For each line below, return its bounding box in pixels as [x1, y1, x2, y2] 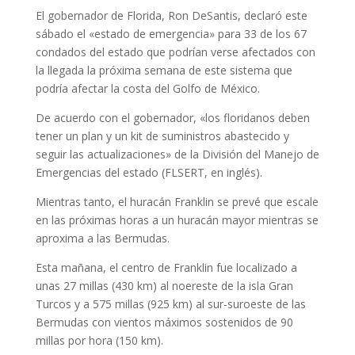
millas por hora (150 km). [35, 333, 163, 348]
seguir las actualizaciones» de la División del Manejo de [35, 147, 319, 162]
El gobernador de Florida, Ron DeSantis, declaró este [35, 8, 307, 23]
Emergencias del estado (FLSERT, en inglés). [35, 165, 262, 180]
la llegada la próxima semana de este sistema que [35, 63, 292, 78]
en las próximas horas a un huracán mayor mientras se [35, 212, 319, 227]
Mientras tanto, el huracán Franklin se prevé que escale [35, 194, 319, 209]
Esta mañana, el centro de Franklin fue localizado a [35, 260, 297, 275]
